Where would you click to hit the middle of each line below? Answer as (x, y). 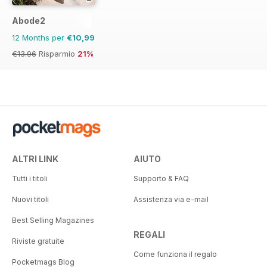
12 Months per (39, 38)
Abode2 (29, 21)
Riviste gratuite (38, 241)
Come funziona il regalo (175, 254)
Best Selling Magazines (53, 221)
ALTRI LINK (35, 159)
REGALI (149, 235)
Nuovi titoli (30, 200)
